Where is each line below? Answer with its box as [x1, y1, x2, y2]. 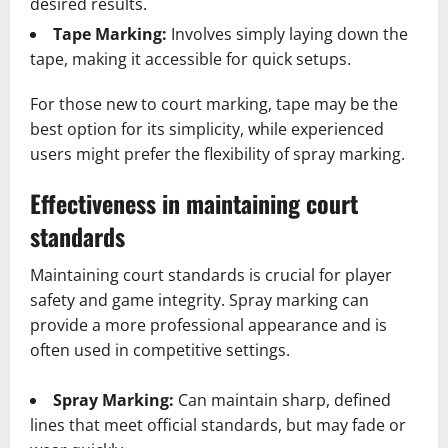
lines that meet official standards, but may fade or [30, 413, 406, 436]
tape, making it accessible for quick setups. [30, 47, 351, 70]
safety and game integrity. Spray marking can [30, 288, 369, 311]
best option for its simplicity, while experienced [30, 117, 384, 140]
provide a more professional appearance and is [30, 313, 387, 336]
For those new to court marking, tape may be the [30, 92, 398, 115]
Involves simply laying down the [167, 22, 408, 45]
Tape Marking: [53, 22, 167, 45]
